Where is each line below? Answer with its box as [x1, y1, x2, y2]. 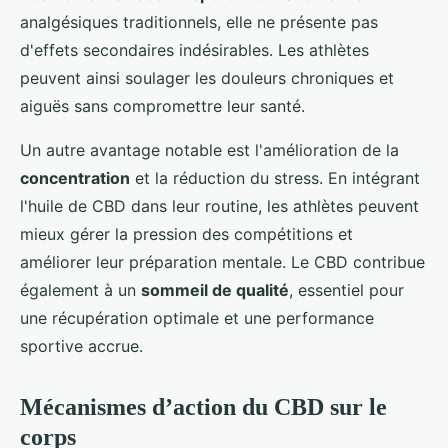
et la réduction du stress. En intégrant [130, 167, 420, 188]
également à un [20, 279, 141, 300]
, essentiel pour [289, 279, 404, 300]
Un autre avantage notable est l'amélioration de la [20, 139, 399, 160]
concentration [20, 167, 130, 188]
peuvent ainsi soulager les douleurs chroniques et [20, 67, 394, 88]
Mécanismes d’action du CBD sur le [20, 393, 387, 420]
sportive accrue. [20, 335, 143, 356]
